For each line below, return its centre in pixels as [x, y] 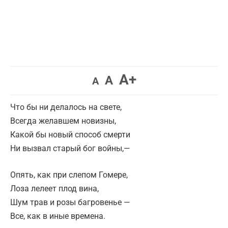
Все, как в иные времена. [58, 216]
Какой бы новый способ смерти [70, 135]
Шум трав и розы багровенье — [70, 202]
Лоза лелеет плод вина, [54, 189]
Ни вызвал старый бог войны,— [70, 148]
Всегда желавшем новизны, [63, 121]
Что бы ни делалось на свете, [66, 107]
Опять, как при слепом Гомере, [69, 175]
